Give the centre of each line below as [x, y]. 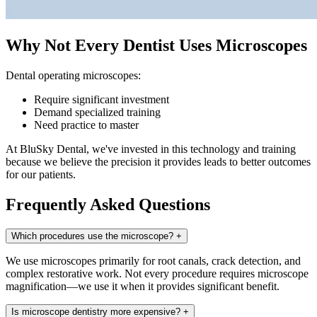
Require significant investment [102, 100]
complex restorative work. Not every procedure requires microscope [157, 273]
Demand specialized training [97, 113]
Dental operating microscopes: [73, 76]
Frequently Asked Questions [108, 205]
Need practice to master [86, 125]
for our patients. [41, 175]
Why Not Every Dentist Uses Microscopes [156, 46]
